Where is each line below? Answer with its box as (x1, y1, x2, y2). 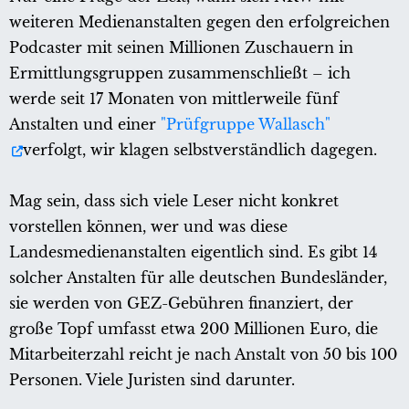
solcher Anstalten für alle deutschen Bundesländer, (9, 268, 387, 288)
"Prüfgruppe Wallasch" (161, 115, 330, 134)
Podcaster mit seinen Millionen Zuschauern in (9, 38, 353, 58)
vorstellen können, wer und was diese (9, 217, 288, 236)
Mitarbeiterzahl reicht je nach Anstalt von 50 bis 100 (9, 345, 397, 364)
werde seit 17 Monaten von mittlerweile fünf (9, 89, 339, 109)
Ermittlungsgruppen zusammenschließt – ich (9, 64, 351, 83)
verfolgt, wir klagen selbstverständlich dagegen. (23, 141, 377, 160)
